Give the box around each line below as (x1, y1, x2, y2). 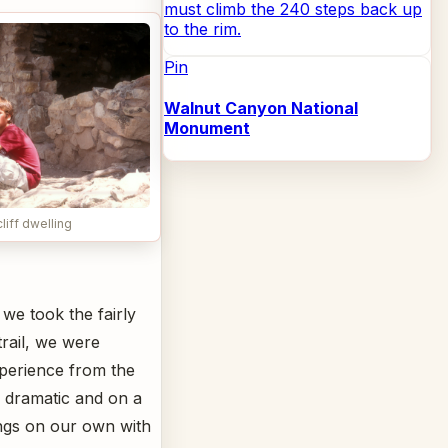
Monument (164, 118, 250, 139)
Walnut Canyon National (164, 98, 358, 119)
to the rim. (164, 18, 241, 39)
